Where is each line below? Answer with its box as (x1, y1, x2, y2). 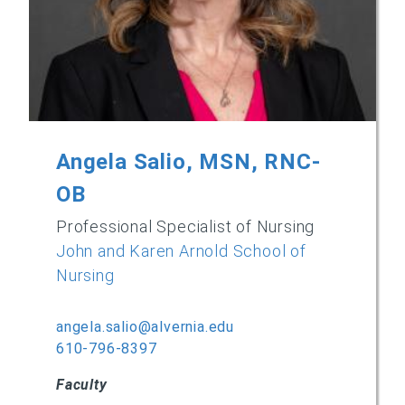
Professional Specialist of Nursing (56, 217, 316, 236)
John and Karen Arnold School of (56, 241, 306, 260)
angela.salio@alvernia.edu (56, 318, 234, 335)
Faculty (56, 376, 108, 393)
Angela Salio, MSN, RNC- (56, 149, 321, 174)
